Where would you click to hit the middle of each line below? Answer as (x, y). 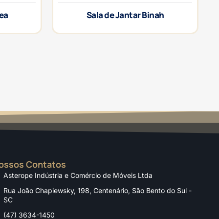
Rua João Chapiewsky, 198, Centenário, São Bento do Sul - (97, 190)
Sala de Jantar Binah (125, 15)
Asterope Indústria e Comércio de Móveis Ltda (78, 175)
